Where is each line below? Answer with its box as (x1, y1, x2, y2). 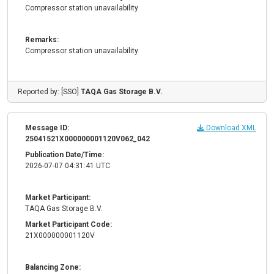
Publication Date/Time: (25, 150, 104, 160)
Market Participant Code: (25, 220, 112, 229)
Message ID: (25, 124, 69, 133)
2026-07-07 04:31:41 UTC (25, 161, 110, 171)
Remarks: (25, 35, 59, 45)
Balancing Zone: (25, 263, 81, 272)
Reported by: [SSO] (18, 87, 81, 97)
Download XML (204, 124, 256, 133)
